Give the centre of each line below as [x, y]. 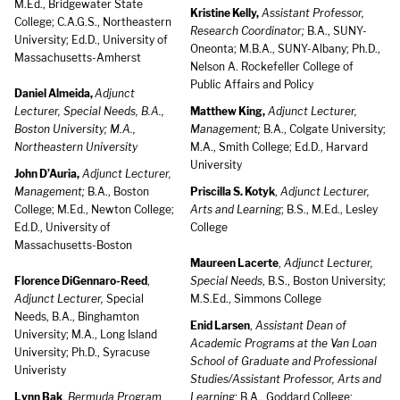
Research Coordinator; [247, 31]
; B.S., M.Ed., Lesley [329, 209]
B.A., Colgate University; [323, 129]
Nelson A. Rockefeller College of [272, 67]
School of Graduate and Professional [283, 361]
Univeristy [40, 370]
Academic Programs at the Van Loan [283, 343]
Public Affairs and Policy [252, 84]
